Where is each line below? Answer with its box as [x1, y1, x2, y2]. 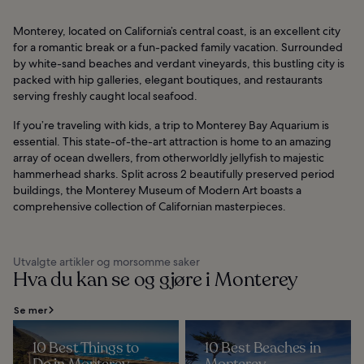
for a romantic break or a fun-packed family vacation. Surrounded [13, 39, 343, 54]
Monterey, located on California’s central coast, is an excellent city [13, 23, 340, 38]
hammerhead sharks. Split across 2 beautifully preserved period [13, 166, 335, 181]
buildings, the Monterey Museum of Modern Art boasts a [13, 182, 301, 197]
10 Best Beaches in [204, 337, 321, 357]
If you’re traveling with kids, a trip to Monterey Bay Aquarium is [13, 117, 329, 132]
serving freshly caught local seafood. [13, 88, 197, 103]
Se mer [14, 303, 47, 316]
